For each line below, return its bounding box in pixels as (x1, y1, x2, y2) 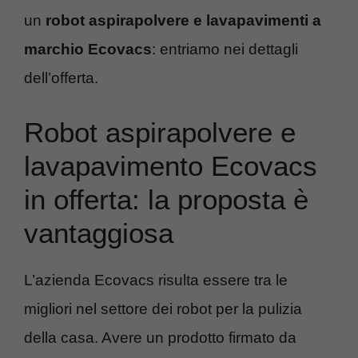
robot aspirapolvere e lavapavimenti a (46, 12, 321, 30)
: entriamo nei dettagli (152, 41, 298, 58)
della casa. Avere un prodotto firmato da (24, 328, 296, 346)
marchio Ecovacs (24, 41, 152, 58)
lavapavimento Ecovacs (24, 149, 317, 181)
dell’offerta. (24, 70, 98, 87)
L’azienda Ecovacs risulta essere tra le (24, 271, 288, 288)
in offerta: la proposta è (24, 183, 308, 215)
